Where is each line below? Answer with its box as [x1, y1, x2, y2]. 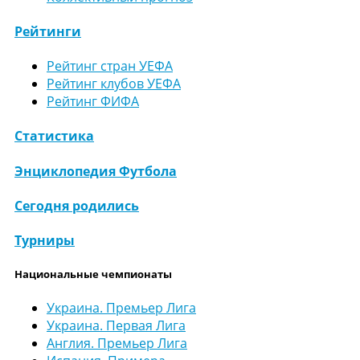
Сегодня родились [14, 196, 139, 215]
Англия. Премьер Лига [47, 334, 187, 353]
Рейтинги [14, 22, 81, 40]
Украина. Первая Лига [47, 317, 186, 335]
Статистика [14, 127, 94, 145]
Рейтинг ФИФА [47, 92, 139, 111]
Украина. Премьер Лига [47, 299, 196, 317]
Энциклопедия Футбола [14, 162, 177, 180]
